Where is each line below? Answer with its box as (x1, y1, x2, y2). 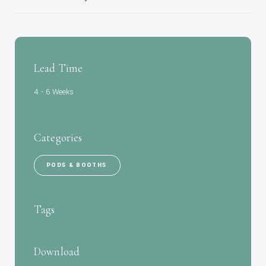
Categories (34, 131, 83, 145)
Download (34, 245, 80, 258)
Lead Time (34, 61, 83, 75)
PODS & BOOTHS (46, 161, 107, 170)
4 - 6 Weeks (34, 87, 74, 98)
